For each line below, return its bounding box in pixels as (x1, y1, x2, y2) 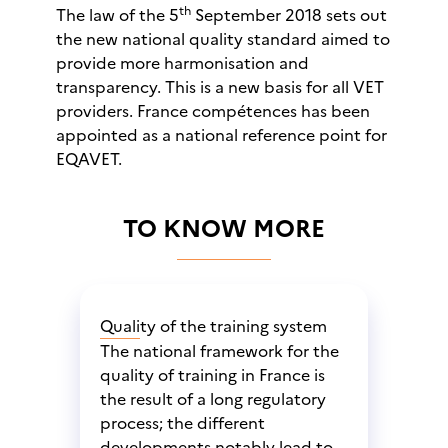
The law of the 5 (56, 3, 179, 27)
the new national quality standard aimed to (56, 27, 390, 51)
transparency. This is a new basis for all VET (56, 75, 384, 99)
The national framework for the (100, 339, 339, 363)
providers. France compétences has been (56, 99, 370, 123)
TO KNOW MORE (123, 211, 325, 247)
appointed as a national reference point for (56, 123, 387, 147)
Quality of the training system (100, 314, 327, 338)
